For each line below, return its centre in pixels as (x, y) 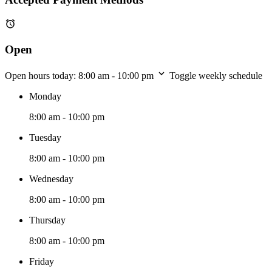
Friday (42, 261)
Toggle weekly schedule (216, 75)
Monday (45, 96)
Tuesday (45, 137)
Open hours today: (42, 75)
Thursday (47, 220)
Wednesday (51, 178)
